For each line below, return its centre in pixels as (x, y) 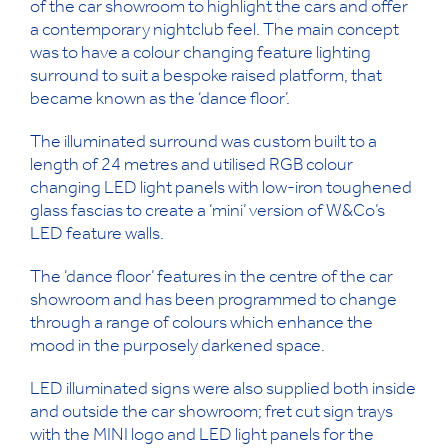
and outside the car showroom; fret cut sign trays (211, 413)
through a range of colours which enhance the (201, 324)
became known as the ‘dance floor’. (160, 100)
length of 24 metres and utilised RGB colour (191, 166)
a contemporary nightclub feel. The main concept (214, 31)
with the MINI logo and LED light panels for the (202, 436)
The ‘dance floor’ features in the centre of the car (211, 278)
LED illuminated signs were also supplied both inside (223, 390)
